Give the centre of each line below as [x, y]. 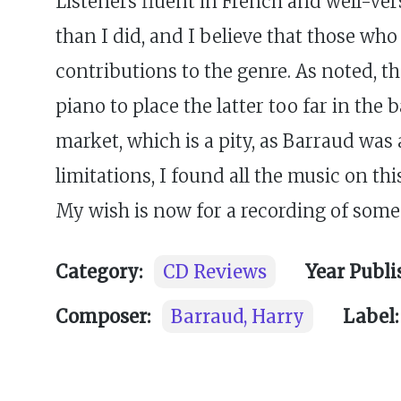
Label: [371, 316]
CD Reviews [215, 271]
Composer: [103, 316]
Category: [99, 271]
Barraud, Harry [238, 316]
